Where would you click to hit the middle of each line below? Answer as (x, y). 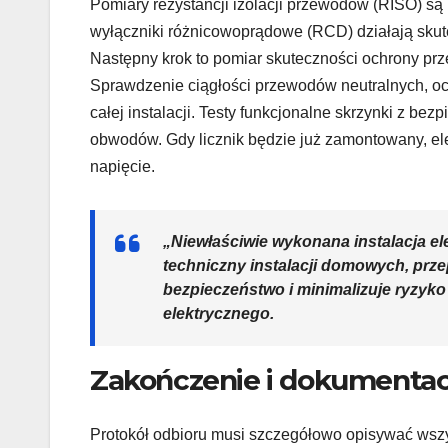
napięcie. (122, 167)
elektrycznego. (218, 314)
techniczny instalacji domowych (284, 266)
